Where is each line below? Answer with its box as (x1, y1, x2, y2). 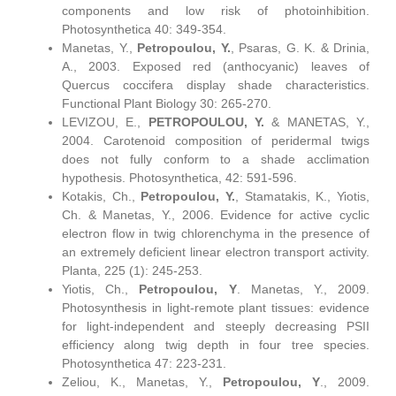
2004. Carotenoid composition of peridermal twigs (62, 133, 369, 148)
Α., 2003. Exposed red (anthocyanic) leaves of (62, 58, 369, 73)
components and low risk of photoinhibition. (62, 3, 369, 18)
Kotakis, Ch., (62, 188, 141, 203)
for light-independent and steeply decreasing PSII (62, 318, 369, 333)
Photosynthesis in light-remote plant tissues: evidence (62, 300, 369, 315)
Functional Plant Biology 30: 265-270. (62, 95, 271, 110)
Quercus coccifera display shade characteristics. (62, 77, 369, 92)
